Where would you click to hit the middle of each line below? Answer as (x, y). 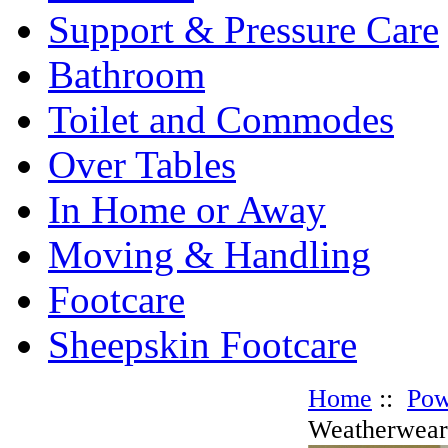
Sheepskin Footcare (202, 344)
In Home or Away (187, 209)
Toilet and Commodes (221, 119)
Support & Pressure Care (243, 29)
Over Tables (142, 164)
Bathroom (126, 74)
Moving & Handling (209, 254)
